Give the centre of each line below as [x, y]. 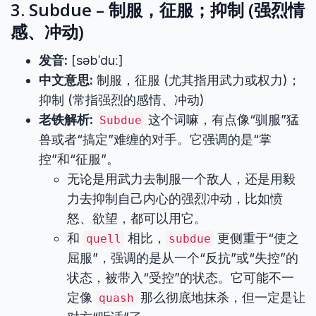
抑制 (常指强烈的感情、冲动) [122, 100]
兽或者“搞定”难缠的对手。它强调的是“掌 [155, 139]
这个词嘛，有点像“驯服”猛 [222, 120]
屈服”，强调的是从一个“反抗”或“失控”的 [183, 258]
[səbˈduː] [96, 60]
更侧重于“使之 [256, 238]
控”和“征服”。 [79, 159]
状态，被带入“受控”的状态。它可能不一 [181, 278]
